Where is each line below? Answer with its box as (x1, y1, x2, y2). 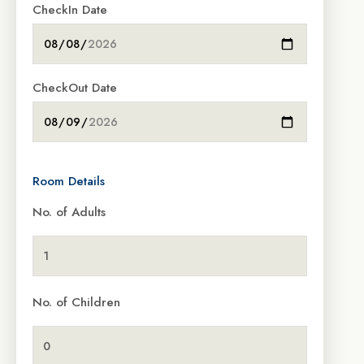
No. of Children (32, 293, 120, 312)
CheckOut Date (32, 79, 117, 97)
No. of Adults (32, 203, 106, 222)
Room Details (32, 172, 105, 191)
